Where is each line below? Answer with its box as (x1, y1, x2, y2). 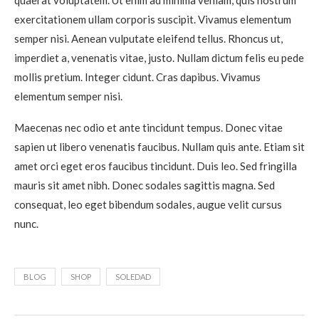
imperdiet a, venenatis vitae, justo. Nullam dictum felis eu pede (14, 51, 304, 65)
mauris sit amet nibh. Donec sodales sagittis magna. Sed (14, 179, 275, 192)
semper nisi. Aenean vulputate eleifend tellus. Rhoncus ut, (14, 32, 283, 46)
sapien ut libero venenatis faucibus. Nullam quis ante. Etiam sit (14, 140, 305, 154)
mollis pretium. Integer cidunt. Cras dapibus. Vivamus (14, 70, 261, 84)
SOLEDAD (115, 272, 151, 282)
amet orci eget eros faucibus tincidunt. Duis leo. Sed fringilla (14, 159, 297, 173)
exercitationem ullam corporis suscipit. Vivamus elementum (14, 13, 291, 26)
